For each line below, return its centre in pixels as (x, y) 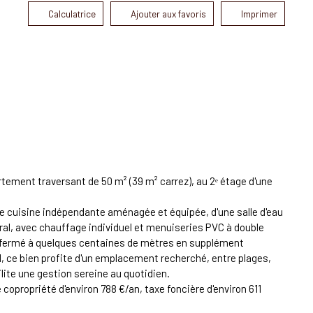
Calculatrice (72, 14)
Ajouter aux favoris (168, 14)
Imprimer (259, 14)
